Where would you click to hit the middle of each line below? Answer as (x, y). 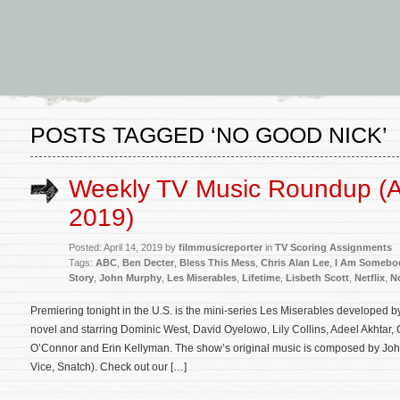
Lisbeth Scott (317, 278)
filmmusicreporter (221, 247)
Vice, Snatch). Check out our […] (108, 367)
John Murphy (130, 278)
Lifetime (261, 278)
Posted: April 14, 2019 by (124, 247)
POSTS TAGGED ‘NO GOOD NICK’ (209, 135)
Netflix (370, 278)
